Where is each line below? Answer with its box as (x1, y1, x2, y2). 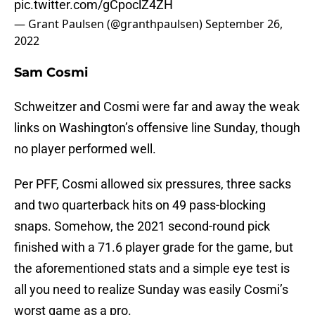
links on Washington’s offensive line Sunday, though (14, 120, 300, 136)
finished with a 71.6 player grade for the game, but (14, 240, 293, 255)
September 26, (205, 16, 283, 32)
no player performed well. (14, 141, 156, 157)
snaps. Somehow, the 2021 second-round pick (14, 219, 270, 234)
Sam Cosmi (14, 65, 88, 81)
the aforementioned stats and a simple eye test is (14, 261, 290, 276)
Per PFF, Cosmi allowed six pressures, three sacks (14, 176, 291, 192)
